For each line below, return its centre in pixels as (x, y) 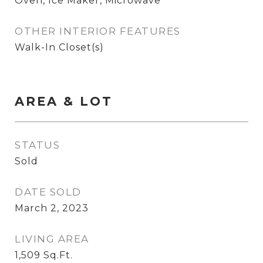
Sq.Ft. (58, 255)
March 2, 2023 (52, 208)
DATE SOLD (48, 192)
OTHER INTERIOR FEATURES (98, 31)
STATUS (37, 145)
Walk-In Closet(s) (59, 47)
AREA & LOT (64, 101)
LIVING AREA (52, 239)
